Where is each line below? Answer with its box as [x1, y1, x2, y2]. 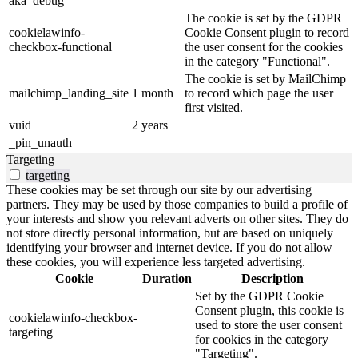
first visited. [185, 100, 243, 114]
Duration [142, 271, 192, 285]
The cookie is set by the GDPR [185, 10, 342, 25]
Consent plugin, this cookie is [195, 303, 344, 317]
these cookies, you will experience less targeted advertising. [6, 254, 305, 268]
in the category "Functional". [185, 54, 330, 68]
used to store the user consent [195, 317, 342, 332]
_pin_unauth [9, 135, 72, 149]
